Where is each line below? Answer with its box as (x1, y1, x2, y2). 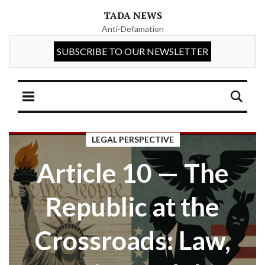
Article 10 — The (36, 157, 229, 188)
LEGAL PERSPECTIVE (91, 134, 174, 144)
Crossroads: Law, (34, 225, 231, 256)
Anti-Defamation (101, 24, 164, 34)
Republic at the (46, 191, 219, 222)
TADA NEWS (103, 9, 162, 22)
